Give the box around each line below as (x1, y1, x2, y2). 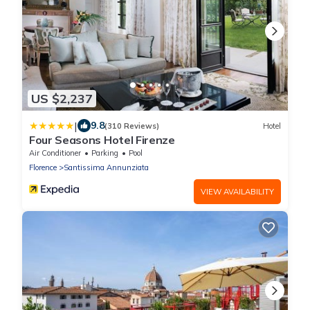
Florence (29, 163, 57, 173)
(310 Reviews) (104, 120, 159, 131)
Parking (91, 148, 118, 158)
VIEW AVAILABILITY (201, 187, 274, 197)
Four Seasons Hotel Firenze (29, 133, 175, 147)
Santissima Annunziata (64, 163, 149, 173)
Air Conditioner (29, 148, 81, 158)
